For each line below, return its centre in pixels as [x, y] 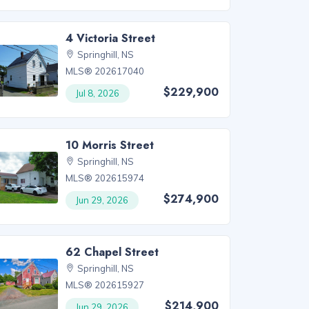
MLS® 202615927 [105, 285]
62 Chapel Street [112, 252]
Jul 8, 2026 [98, 93]
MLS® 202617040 [105, 71]
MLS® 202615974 [105, 178]
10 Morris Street [110, 145]
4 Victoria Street [111, 38]
